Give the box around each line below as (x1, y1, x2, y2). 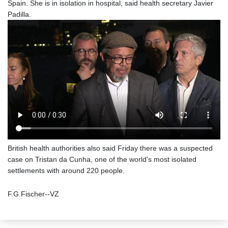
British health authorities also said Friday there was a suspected (8, 144, 213, 153)
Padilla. (8, 10, 31, 19)
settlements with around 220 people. (8, 166, 125, 175)
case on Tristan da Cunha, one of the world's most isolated (8, 155, 196, 164)
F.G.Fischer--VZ (8, 190, 59, 198)
